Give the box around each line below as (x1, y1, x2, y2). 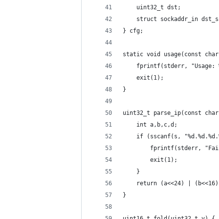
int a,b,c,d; (123, 121, 177, 128)
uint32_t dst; (123, 4, 181, 11)
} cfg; (123, 27, 143, 34)
